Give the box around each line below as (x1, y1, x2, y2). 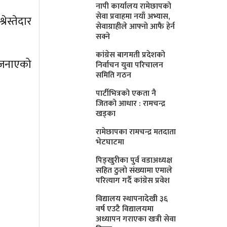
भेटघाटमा (96, 135, 125, 149)
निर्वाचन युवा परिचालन (96, 58, 164, 72)
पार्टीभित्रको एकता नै (96, 86, 157, 100)
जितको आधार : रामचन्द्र (96, 96, 166, 110)
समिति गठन (96, 68, 132, 82)
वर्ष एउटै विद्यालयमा (96, 202, 154, 216)
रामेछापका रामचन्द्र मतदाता (96, 125, 176, 139)
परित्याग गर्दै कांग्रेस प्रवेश (96, 173, 170, 187)
